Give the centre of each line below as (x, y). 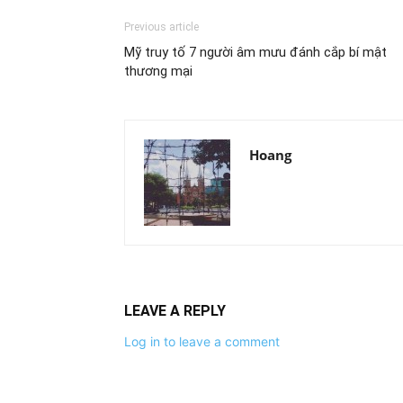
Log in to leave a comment (202, 341)
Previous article (161, 27)
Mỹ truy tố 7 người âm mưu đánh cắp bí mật (255, 52)
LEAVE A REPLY (175, 311)
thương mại (158, 71)
